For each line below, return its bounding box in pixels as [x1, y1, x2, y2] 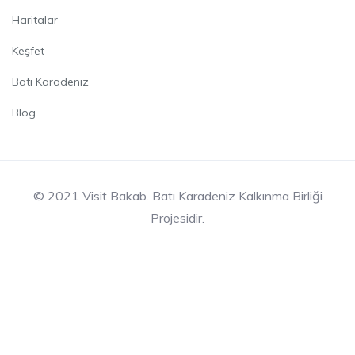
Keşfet [12, 43, 44, 58]
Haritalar [12, 12, 58, 27]
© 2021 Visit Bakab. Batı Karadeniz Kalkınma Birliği [32, 187, 323, 204]
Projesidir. [151, 209, 204, 226]
